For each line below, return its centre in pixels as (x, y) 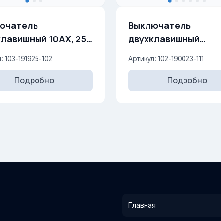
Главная (142, 205)
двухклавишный (164, 39)
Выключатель (160, 25)
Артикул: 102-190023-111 (166, 58)
